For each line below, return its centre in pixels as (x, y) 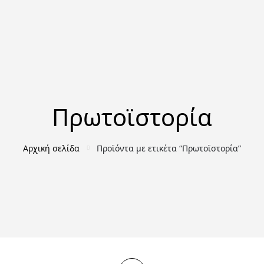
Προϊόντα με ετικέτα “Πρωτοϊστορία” (169, 148)
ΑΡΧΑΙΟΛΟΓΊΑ (132, 189)
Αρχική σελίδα (51, 148)
